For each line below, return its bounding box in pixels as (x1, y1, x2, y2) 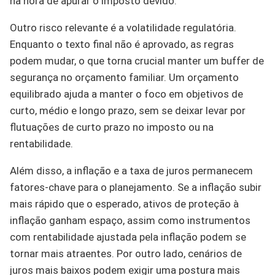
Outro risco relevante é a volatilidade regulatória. (10, 21, 236, 34)
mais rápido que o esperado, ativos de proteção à (10, 197, 239, 210)
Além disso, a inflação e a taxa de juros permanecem (10, 164, 253, 177)
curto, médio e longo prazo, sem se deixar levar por (10, 104, 246, 117)
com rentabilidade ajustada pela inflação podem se (10, 230, 246, 243)
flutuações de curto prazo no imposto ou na (10, 120, 214, 133)
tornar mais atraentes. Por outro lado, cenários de (10, 247, 242, 260)
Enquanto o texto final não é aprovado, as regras (10, 37, 234, 50)
